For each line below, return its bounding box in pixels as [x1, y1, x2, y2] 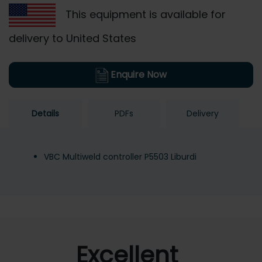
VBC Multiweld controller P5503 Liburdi [44, 151, 196, 163]
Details [31, 108, 59, 120]
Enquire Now [108, 68, 167, 82]
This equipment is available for [63, 7, 226, 22]
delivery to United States [9, 31, 136, 46]
